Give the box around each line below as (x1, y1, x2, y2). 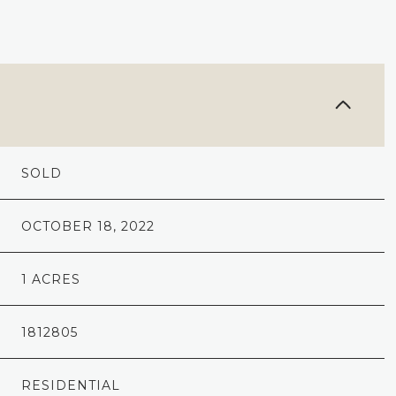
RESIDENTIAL (21, 377, 121, 393)
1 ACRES (21, 270, 81, 287)
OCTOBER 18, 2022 (21, 217, 156, 234)
